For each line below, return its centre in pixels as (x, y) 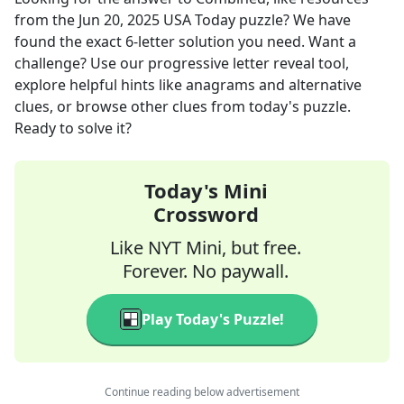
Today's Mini (206, 190)
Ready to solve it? (73, 128)
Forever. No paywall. (206, 271)
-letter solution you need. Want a (245, 41)
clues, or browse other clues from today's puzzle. (183, 106)
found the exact (70, 41)
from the (46, 20)
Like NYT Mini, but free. (206, 248)
